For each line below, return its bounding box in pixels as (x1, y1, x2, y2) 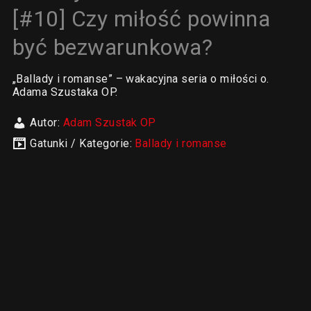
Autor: (30, 116, 63, 129)
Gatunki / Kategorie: (30, 137, 135, 150)
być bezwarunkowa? (12, 34, 213, 60)
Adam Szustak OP (62, 116, 156, 129)
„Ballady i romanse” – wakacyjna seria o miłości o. (12, 72, 269, 85)
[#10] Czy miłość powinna (12, 6, 271, 32)
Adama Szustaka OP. (12, 85, 118, 99)
